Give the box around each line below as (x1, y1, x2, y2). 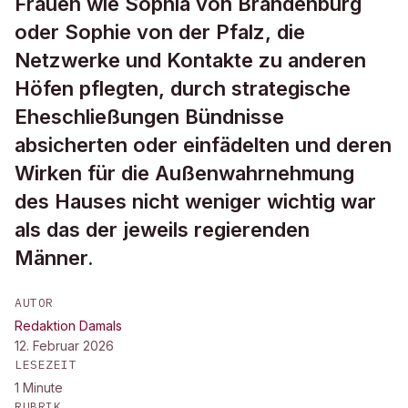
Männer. (15, 246, 94, 270)
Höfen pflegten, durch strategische (15, 76, 351, 100)
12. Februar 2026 (15, 338, 114, 353)
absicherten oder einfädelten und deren (15, 133, 392, 157)
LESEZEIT (15, 357, 77, 372)
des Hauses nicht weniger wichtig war (15, 189, 376, 213)
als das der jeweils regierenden (15, 218, 310, 241)
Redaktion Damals (15, 318, 122, 333)
